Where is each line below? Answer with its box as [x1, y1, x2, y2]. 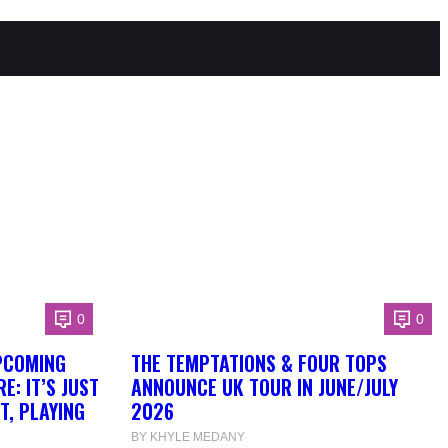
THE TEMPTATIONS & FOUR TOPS [130, 348, 387, 379]
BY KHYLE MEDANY [130, 430, 245, 445]
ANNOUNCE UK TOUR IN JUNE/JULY [130, 372, 398, 403]
